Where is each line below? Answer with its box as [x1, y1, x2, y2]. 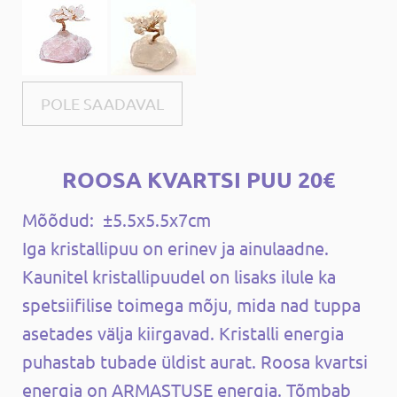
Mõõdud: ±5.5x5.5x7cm [22, 207, 211, 230]
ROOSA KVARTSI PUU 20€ [62, 164, 335, 193]
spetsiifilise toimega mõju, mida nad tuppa [22, 292, 361, 315]
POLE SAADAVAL [41, 93, 164, 113]
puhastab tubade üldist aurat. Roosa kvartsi [22, 349, 368, 372]
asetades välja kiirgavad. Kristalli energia [22, 321, 344, 344]
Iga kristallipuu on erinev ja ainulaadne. [22, 236, 329, 259]
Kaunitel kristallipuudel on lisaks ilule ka [22, 264, 336, 287]
